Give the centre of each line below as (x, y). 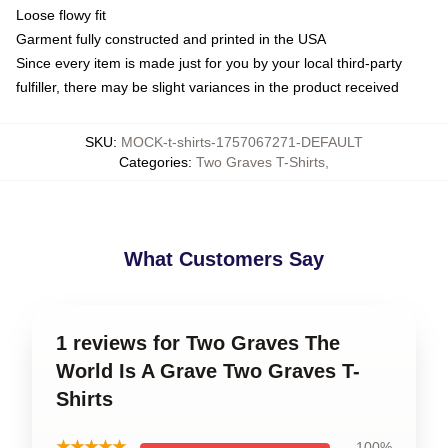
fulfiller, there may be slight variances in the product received (207, 87)
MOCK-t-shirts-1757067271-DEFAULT (242, 142)
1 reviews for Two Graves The (198, 343)
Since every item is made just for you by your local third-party (209, 63)
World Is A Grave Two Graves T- (208, 371)
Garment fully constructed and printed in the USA (171, 39)
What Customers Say (224, 259)
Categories (153, 162)
